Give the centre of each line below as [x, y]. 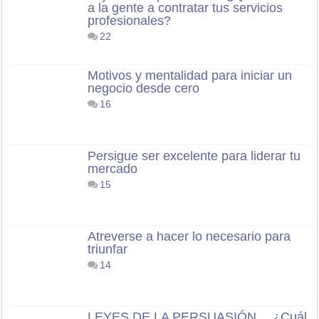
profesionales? [130, 20]
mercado [113, 168]
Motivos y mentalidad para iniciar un [190, 75]
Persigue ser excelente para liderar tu [194, 156]
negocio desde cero [144, 88]
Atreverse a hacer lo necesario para [189, 236]
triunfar [108, 249]
